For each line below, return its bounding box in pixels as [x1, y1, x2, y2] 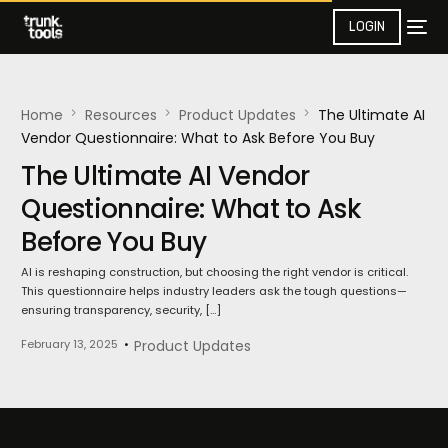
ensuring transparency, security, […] [21, 302, 222, 319]
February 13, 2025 [21, 335, 119, 352]
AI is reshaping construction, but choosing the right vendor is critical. [21, 264, 409, 281]
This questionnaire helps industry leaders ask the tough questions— [21, 283, 408, 300]
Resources [85, 105, 158, 125]
